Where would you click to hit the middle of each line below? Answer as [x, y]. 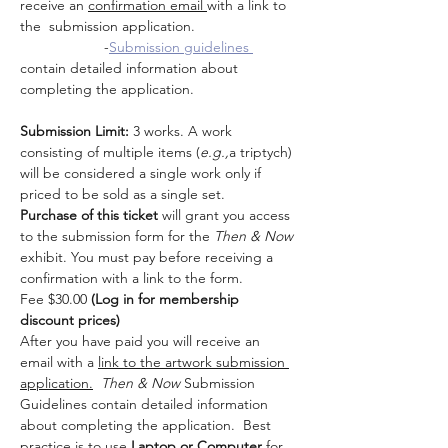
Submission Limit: [74, 131]
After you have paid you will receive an [142, 341]
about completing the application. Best [147, 425]
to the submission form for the [117, 236]
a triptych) [262, 152]
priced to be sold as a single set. [122, 194]
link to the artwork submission [193, 362]
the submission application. [111, 26]
